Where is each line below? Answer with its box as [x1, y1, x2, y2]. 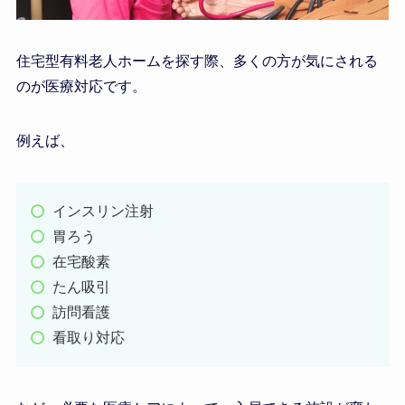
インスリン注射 [52, 203, 154, 220]
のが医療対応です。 [15, 79, 146, 95]
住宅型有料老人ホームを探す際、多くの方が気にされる [15, 53, 378, 70]
